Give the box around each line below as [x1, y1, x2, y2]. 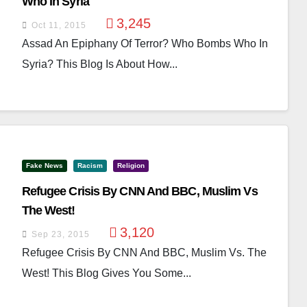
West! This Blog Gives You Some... [21, 267, 191, 279]
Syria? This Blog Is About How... [21, 58, 177, 70]
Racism [77, 162, 103, 169]
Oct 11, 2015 [31, 21, 86, 30]
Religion [116, 162, 145, 169]
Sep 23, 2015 [31, 230, 90, 239]
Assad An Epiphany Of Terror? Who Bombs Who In [21, 38, 268, 49]
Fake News [25, 162, 63, 169]
